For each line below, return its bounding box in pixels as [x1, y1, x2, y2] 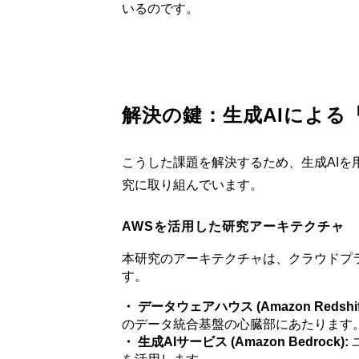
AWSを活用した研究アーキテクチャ [122, 220, 345, 234]
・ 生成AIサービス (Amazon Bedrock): [122, 335, 349, 349]
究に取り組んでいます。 [122, 177, 263, 192]
